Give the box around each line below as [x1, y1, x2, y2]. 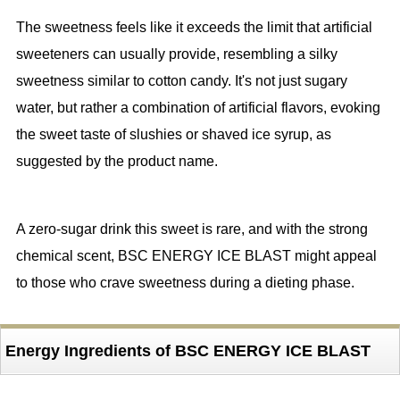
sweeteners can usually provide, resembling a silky [15, 46, 337, 62]
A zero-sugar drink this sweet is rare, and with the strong [15, 221, 368, 237]
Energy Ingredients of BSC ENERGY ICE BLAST [4, 342, 371, 361]
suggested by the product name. [15, 154, 218, 170]
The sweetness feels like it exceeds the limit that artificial [15, 20, 372, 36]
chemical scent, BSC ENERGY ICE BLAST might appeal [15, 248, 377, 264]
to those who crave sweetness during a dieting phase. [15, 275, 354, 291]
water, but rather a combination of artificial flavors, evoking [15, 100, 380, 116]
